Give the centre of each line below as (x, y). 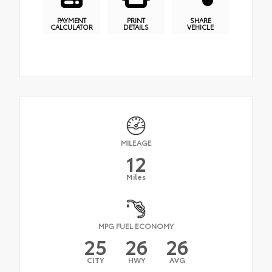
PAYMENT (72, 20)
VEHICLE (200, 26)
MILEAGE (136, 143)
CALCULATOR (72, 26)
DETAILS (136, 26)
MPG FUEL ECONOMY (136, 226)
